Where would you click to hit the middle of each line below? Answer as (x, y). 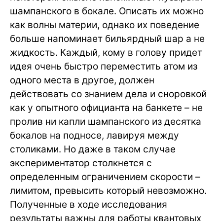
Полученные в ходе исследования (89, 205)
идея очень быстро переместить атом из (104, 67)
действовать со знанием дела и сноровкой (108, 94)
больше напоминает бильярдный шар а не (107, 39)
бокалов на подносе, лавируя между (94, 136)
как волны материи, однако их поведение (105, 25)
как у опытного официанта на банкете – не (106, 108)
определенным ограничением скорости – (105, 177)
